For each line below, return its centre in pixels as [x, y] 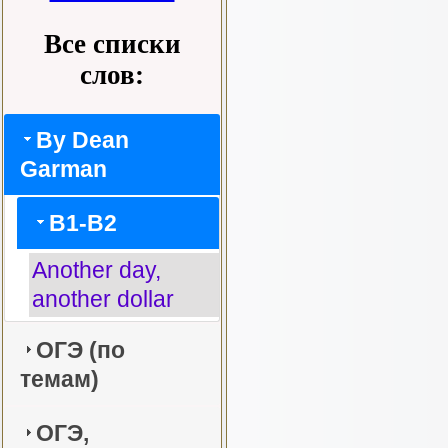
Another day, [96, 270]
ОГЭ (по [81, 349]
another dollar [103, 299]
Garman [64, 168]
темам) [60, 378]
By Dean [83, 139]
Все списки [112, 44]
